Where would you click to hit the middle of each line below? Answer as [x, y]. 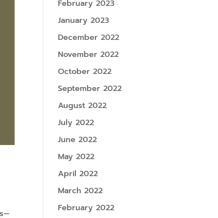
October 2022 [85, 72]
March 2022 [81, 191]
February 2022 [86, 208]
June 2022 [78, 140]
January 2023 [84, 20]
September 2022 [90, 89]
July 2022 [76, 123]
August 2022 [82, 106]
